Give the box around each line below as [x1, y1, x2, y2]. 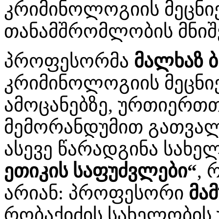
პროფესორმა [4, 50, 134, 71]
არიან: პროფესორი [4, 182, 189, 203]
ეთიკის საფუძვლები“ [4, 160, 197, 181]
